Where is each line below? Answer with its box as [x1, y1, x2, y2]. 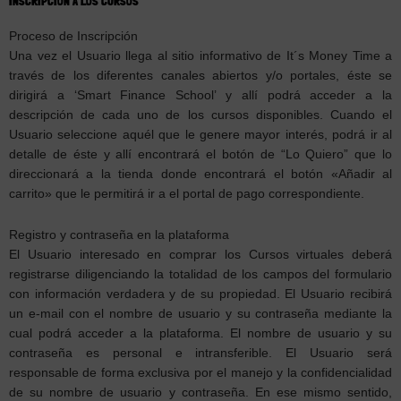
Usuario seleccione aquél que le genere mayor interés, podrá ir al [9, 127, 392, 141]
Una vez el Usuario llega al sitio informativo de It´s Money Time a [9, 48, 392, 63]
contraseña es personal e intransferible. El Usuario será [9, 346, 392, 360]
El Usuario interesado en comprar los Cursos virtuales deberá [9, 247, 392, 261]
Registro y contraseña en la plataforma [9, 227, 229, 242]
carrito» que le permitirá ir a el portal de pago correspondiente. [9, 186, 364, 200]
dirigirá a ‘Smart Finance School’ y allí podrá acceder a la [9, 88, 392, 102]
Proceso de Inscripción [9, 29, 138, 43]
